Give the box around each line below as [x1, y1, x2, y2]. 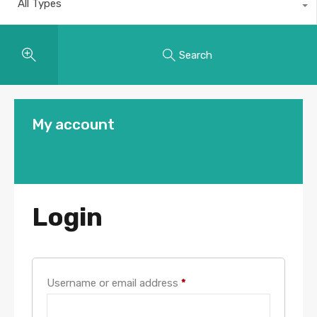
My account [32, 115, 115, 133]
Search [178, 48, 212, 62]
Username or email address [47, 277, 181, 289]
